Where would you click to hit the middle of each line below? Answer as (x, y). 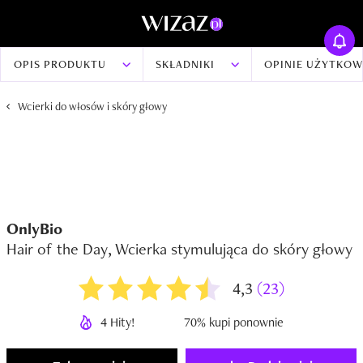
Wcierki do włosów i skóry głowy (92, 106)
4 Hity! (118, 322)
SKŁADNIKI (185, 64)
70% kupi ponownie (234, 322)
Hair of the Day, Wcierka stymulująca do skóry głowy (179, 249)
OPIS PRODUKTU (60, 64)
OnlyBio (34, 228)
